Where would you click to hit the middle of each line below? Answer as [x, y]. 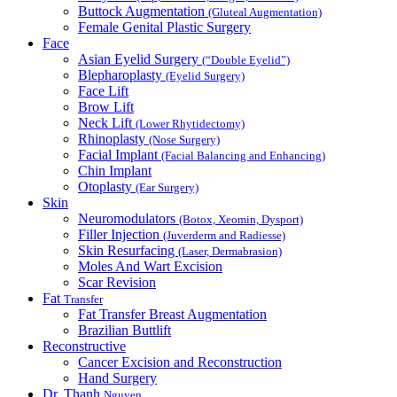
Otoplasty [107, 187]
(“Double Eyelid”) [246, 60]
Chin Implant [115, 171]
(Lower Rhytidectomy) [190, 124]
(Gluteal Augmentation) [265, 12]
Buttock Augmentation [143, 12]
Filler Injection [121, 235]
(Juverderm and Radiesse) [224, 236]
